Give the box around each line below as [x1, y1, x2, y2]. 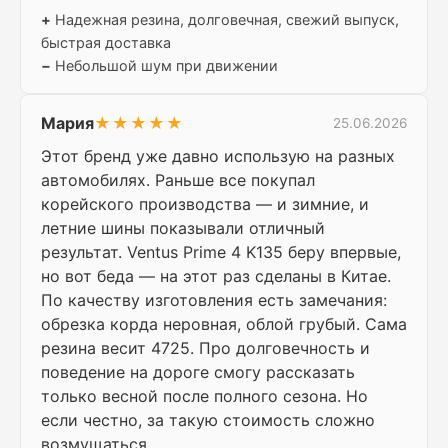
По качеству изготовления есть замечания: [41, 290, 387, 311]
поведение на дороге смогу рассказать [41, 362, 355, 383]
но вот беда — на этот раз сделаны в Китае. [41, 266, 391, 287]
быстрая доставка [41, 34, 171, 52]
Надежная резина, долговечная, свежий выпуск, [51, 11, 399, 29]
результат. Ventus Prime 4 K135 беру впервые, [41, 242, 401, 263]
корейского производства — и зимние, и [41, 194, 369, 215]
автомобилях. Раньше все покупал [41, 170, 315, 191]
